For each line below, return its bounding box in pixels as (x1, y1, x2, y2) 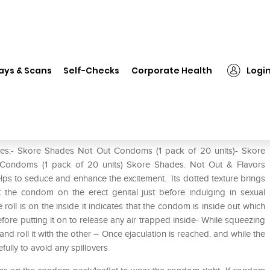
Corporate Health (131, 64, 213, 77)
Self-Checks (63, 64, 120, 77)
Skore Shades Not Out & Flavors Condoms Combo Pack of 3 (28, 54, 253, 64)
